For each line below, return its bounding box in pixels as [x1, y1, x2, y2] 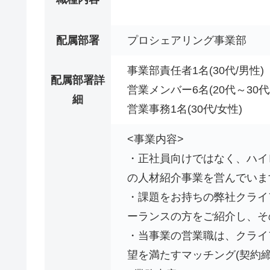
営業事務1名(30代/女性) [127, 102, 242, 115]
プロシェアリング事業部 [127, 34, 246, 46]
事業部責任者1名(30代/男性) [127, 64, 264, 77]
